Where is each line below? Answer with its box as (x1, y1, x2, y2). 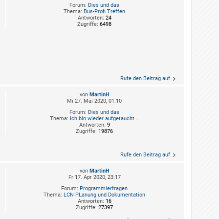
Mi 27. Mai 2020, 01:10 (67, 97, 122, 104)
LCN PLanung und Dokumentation (64, 191, 145, 198)
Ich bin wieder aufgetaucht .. (70, 115, 139, 122)
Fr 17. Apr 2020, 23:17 (68, 174, 121, 180)
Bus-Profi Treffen (84, 8, 125, 15)
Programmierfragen (80, 185, 128, 192)
